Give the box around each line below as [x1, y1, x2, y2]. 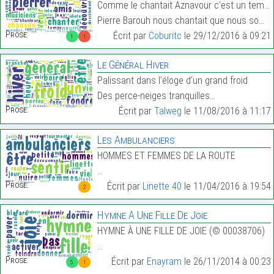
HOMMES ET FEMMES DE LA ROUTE [97, 150, 235, 161]
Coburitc [148, 30, 182, 42]
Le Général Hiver [97, 58, 169, 71]
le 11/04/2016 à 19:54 [181, 180, 271, 192]
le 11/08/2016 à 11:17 [181, 105, 271, 117]
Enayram [146, 256, 182, 267]
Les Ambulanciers [97, 133, 175, 146]
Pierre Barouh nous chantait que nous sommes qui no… [97, 15, 259, 26]
